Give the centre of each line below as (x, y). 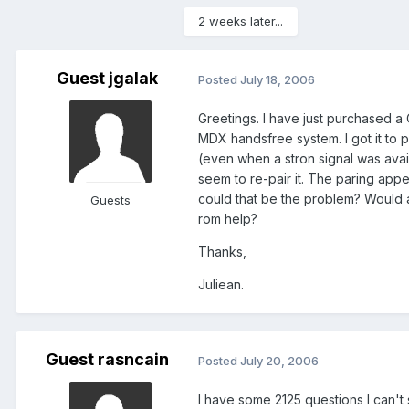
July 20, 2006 (279, 360)
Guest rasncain (107, 360)
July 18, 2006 (278, 79)
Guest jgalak (107, 79)
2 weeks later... (241, 21)
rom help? (228, 219)
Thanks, (222, 252)
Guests (110, 200)
